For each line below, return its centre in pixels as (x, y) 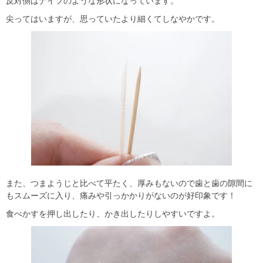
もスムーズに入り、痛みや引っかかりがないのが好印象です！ (121, 195)
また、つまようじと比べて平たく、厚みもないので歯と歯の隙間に (129, 183)
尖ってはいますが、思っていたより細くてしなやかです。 (113, 19)
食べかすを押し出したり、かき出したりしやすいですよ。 (113, 213)
